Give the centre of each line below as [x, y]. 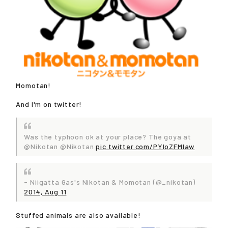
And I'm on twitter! [49, 104]
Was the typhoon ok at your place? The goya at [108, 136]
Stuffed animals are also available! [78, 215]
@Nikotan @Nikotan [60, 146]
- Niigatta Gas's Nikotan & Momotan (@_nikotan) [110, 182]
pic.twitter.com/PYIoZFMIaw [145, 146]
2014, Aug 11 [45, 192]
